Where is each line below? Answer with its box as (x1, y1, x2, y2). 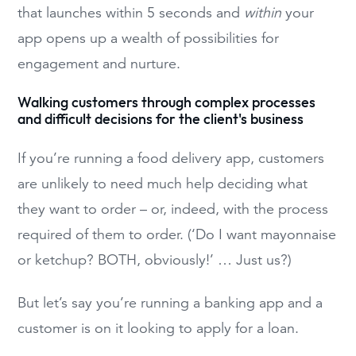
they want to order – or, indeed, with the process (17, 199, 329, 218)
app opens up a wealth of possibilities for (17, 29, 280, 48)
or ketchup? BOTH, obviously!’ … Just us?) (17, 250, 292, 269)
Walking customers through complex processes (17, 95, 316, 110)
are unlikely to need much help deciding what (17, 174, 308, 192)
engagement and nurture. (17, 55, 181, 73)
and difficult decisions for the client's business (17, 111, 304, 127)
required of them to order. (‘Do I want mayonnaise (17, 225, 337, 243)
